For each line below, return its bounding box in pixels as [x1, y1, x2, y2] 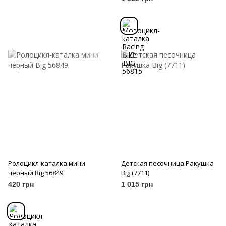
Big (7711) [121, 168, 149, 178]
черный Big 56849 [8, 168, 63, 178]
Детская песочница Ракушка [121, 159, 214, 168]
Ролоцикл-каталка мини [8, 159, 85, 168]
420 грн [8, 180, 34, 189]
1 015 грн [121, 180, 153, 189]
